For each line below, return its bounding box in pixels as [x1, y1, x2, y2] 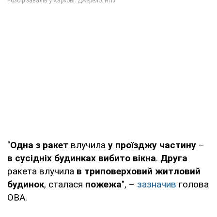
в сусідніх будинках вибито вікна [7, 152, 156, 164]
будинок [7, 178, 44, 190]
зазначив [137, 178, 176, 190]
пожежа [85, 178, 122, 190]
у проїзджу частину [108, 139, 196, 151]
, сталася [44, 178, 85, 190]
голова [176, 178, 209, 190]
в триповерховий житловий [74, 165, 201, 177]
